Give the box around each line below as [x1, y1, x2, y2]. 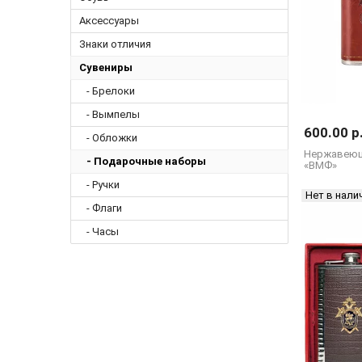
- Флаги [79, 202, 123, 214]
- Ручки [79, 179, 120, 191]
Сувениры [79, 61, 133, 74]
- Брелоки [79, 85, 136, 97]
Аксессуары [79, 15, 140, 27]
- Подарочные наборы [79, 155, 207, 167]
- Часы [79, 225, 120, 238]
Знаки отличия [79, 38, 152, 50]
